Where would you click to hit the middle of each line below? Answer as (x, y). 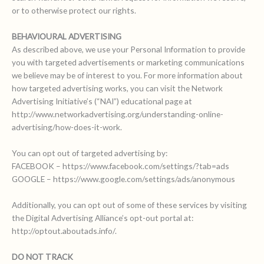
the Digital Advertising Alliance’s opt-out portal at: (103, 218)
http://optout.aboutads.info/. (64, 231)
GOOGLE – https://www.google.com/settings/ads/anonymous (123, 179)
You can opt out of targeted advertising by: (90, 153)
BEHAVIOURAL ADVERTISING (67, 37)
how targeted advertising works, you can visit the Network (117, 88)
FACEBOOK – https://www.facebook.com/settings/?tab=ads (121, 166)
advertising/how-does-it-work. (67, 127)
